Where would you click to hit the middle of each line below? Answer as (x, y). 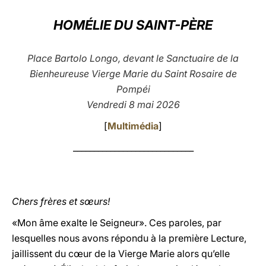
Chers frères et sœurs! (61, 201)
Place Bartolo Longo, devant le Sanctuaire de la (133, 58)
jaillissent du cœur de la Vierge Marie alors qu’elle (121, 254)
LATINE (204, 20)
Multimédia (133, 126)
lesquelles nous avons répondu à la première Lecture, (129, 238)
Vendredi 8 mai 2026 (133, 104)
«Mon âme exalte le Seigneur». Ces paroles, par (117, 223)
